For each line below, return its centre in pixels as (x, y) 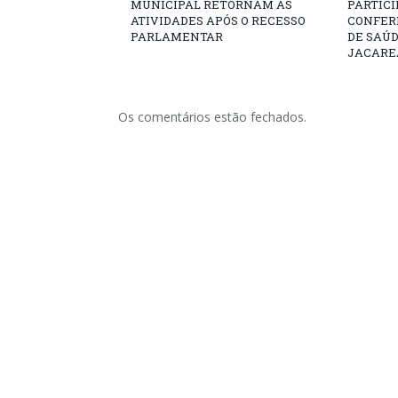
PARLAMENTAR (177, 36)
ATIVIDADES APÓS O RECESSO (218, 20)
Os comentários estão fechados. (212, 117)
